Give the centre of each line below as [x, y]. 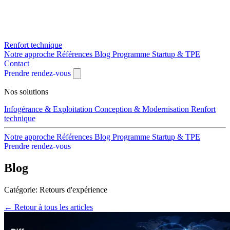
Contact [17, 63]
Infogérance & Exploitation [49, 109]
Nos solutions [26, 92]
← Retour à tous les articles [49, 207]
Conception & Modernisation [143, 109]
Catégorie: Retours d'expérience [56, 189]
